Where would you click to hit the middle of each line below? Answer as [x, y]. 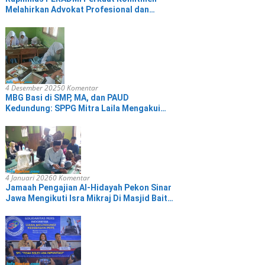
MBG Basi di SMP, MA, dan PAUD [67, 97]
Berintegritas [32, 20]
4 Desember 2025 [33, 88]
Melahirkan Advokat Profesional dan [77, 9]
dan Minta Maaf [36, 119]
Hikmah [21, 209]
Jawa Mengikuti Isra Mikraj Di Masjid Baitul [90, 198]
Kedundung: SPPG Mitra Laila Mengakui [83, 108]
